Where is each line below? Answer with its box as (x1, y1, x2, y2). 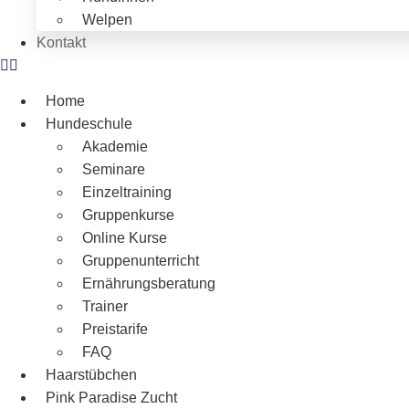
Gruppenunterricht (82, 253, 199, 269)
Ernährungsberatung (82, 276, 215, 292)
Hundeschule (46, 116, 132, 132)
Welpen (82, 12, 132, 28)
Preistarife (82, 321, 148, 338)
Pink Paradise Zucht (46, 390, 177, 406)
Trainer (82, 299, 128, 315)
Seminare (82, 162, 145, 178)
